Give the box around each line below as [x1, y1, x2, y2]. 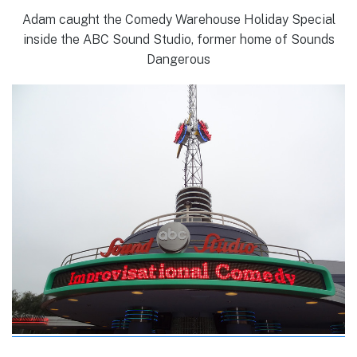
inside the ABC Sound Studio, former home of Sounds [22, 31, 335, 47]
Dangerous [147, 51, 210, 67]
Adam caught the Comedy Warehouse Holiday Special [22, 11, 335, 27]
